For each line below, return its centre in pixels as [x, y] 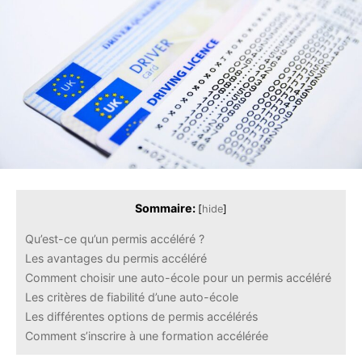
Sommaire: [165, 208]
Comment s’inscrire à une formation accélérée [147, 336]
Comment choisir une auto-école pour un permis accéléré [178, 278]
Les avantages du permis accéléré [116, 259]
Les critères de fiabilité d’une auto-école [132, 297]
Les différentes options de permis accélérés [141, 317]
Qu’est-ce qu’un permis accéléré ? [115, 239]
